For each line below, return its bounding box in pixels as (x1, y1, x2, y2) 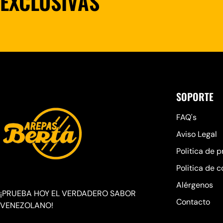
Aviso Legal (176, 128, 217, 139)
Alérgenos (176, 179, 213, 190)
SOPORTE (176, 89, 214, 104)
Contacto (176, 196, 210, 207)
